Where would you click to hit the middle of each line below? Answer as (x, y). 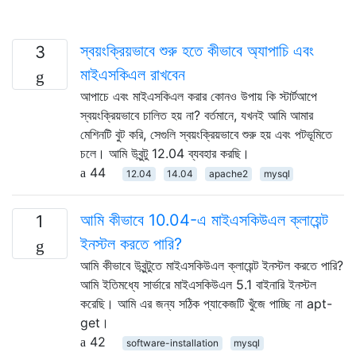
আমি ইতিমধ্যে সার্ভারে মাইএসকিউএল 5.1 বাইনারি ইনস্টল (198, 284)
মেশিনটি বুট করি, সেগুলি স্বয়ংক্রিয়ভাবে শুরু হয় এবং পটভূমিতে (206, 134)
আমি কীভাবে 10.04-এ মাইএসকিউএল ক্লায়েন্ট (204, 220)
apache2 (228, 173)
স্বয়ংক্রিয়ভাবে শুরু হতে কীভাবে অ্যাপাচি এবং (197, 50)
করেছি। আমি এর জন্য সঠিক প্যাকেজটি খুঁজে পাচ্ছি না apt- (206, 303)
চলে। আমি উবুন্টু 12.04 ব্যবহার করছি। (165, 153)
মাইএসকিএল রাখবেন (133, 74)
